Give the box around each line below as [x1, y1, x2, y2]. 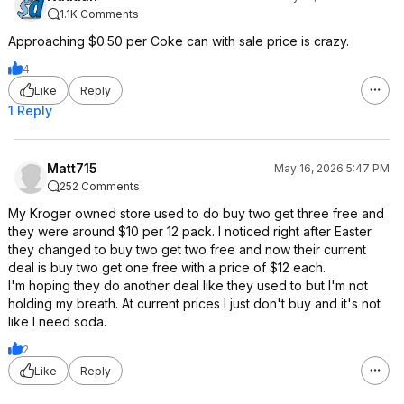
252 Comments [60, 179, 140, 193]
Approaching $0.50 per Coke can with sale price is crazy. [8, 33, 349, 49]
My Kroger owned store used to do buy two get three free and [8, 206, 384, 221]
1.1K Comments [60, 7, 139, 21]
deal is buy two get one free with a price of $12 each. [8, 260, 326, 275]
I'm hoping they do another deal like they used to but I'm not [8, 278, 368, 293]
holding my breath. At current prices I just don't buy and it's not [8, 296, 381, 311]
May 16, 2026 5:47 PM [274, 161, 390, 175]
